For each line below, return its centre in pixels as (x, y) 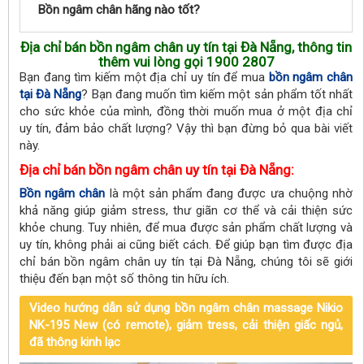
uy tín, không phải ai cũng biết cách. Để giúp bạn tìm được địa (186, 245)
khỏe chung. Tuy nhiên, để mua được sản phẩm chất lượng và (186, 227)
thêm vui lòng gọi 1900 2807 (186, 62)
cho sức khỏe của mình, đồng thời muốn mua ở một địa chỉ (186, 111)
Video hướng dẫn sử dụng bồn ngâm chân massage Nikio (186, 308)
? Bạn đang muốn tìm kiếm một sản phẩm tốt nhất (217, 94)
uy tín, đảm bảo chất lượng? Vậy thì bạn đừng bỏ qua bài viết (186, 128)
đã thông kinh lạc (75, 342)
